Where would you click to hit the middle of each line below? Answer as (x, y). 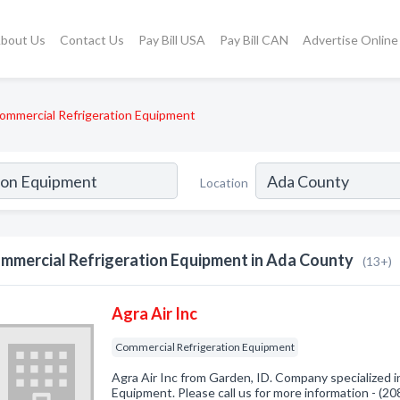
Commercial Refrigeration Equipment (205, 347)
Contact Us (92, 39)
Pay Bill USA (171, 39)
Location (224, 182)
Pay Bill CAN (254, 39)
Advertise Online (350, 39)
